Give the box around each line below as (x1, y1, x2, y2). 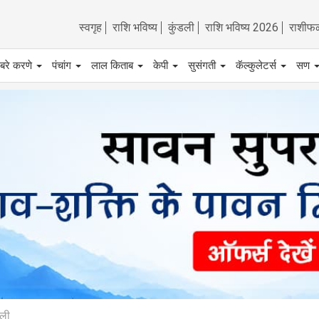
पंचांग (52, 59, 74, 73)
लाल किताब (91, 59, 136, 73)
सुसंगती (188, 59, 219, 73)
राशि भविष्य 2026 (205, 21, 278, 34)
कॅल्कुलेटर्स (236, 59, 279, 73)
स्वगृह (79, 21, 102, 34)
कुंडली (168, 21, 194, 34)
